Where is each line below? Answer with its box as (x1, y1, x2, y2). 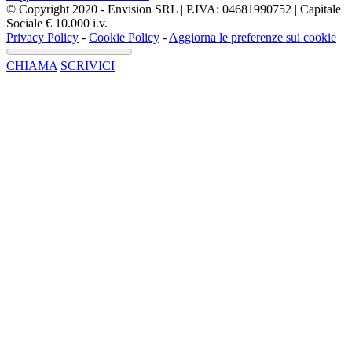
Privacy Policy (6, 30, 79, 44)
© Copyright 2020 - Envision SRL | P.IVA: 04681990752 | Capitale (6, 2, 341, 16)
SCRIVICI (60, 58, 115, 72)
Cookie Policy (89, 30, 159, 44)
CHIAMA (6, 58, 57, 72)
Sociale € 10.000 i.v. (6, 16, 108, 30)
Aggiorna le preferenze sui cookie (169, 30, 336, 44)
